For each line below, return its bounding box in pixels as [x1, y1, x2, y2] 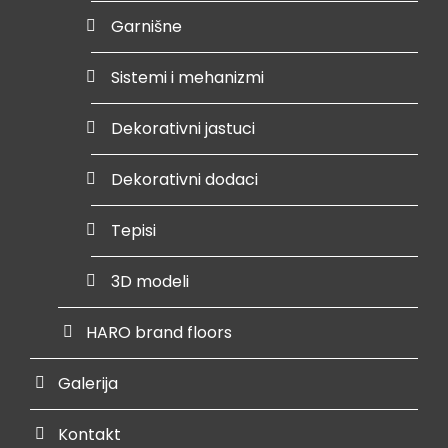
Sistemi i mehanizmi [111, 66, 264, 89]
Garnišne [111, 15, 182, 38]
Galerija [58, 372, 118, 395]
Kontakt [58, 423, 121, 446]
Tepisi [111, 219, 156, 242]
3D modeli [111, 270, 189, 293]
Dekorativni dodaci [111, 168, 258, 191]
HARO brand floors [86, 321, 232, 344]
